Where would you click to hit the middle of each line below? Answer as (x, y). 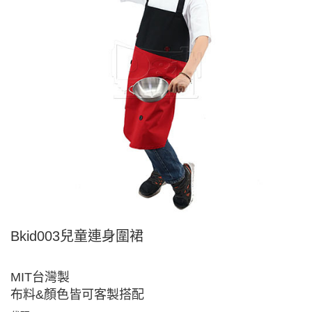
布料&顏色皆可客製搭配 (77, 294)
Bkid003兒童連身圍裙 (77, 236)
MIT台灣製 (40, 277)
